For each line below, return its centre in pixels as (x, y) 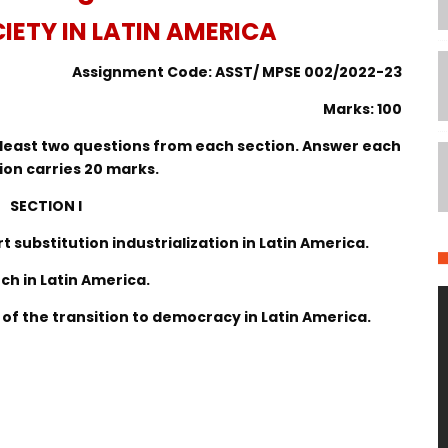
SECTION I (45, 206)
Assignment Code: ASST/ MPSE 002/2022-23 (237, 72)
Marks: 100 (363, 109)
